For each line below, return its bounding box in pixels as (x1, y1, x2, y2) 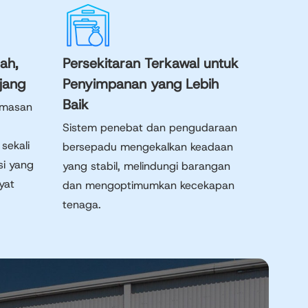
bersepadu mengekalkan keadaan (63, 140, 233, 154)
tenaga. (63, 197, 101, 212)
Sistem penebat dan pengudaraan (63, 120, 237, 135)
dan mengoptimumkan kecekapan (63, 178, 234, 192)
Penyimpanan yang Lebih (63, 75, 219, 93)
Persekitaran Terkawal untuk (63, 54, 239, 72)
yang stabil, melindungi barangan (63, 159, 230, 173)
